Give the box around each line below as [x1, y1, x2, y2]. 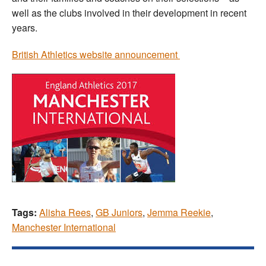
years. [12, 21, 37, 35]
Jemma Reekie [147, 205, 211, 220]
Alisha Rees [39, 205, 91, 220]
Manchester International [12, 220, 116, 235]
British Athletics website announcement [12, 47, 180, 62]
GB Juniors [96, 205, 142, 220]
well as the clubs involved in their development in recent [12, 6, 246, 20]
